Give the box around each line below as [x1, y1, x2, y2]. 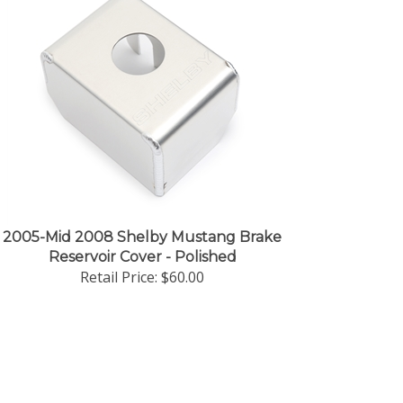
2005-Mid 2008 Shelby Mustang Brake [3, 228, 282, 246]
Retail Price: [80, 267, 157, 287]
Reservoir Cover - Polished [48, 248, 237, 265]
